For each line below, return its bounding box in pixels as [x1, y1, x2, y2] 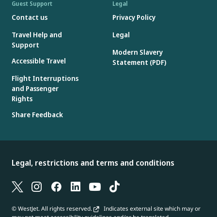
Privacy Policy [112, 13, 155, 22]
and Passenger [12, 84, 59, 93]
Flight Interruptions [12, 74, 78, 83]
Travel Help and [12, 30, 62, 40]
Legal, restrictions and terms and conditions [12, 157, 174, 169]
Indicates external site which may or [99, 204, 201, 213]
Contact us [12, 13, 47, 22]
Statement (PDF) [112, 58, 166, 67]
